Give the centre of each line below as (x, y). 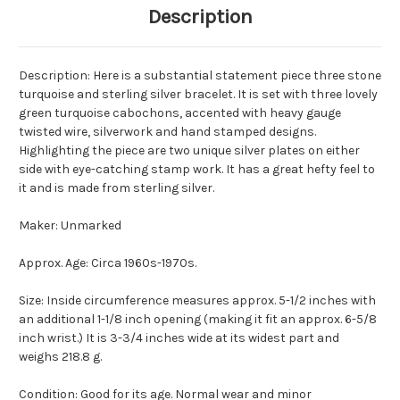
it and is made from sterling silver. (117, 188)
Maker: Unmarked (70, 226)
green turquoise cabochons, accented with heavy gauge (180, 113)
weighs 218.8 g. (60, 357)
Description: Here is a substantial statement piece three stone (200, 76)
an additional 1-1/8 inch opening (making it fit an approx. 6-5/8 (198, 320)
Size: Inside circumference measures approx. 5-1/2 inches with (197, 301)
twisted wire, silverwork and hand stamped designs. (167, 132)
